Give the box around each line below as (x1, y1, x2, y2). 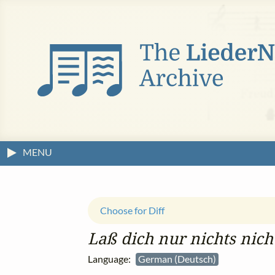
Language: (88, 253, 136, 265)
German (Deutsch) (138, 253, 218, 265)
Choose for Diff (100, 204, 165, 217)
